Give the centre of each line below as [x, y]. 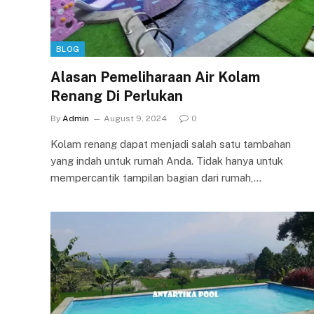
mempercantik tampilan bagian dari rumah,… [156, 177]
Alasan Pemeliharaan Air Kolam [155, 77]
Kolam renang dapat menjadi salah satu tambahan [171, 144]
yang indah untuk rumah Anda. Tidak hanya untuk [167, 161]
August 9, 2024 [135, 118]
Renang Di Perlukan [117, 96]
